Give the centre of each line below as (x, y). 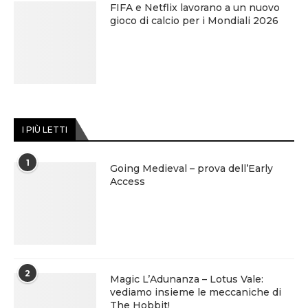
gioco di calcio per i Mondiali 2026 (194, 21)
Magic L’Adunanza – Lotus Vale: (187, 279)
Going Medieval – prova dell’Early (191, 168)
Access (128, 181)
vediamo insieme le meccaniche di (196, 292)
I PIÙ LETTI (45, 130)
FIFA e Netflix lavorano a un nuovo (195, 8)
